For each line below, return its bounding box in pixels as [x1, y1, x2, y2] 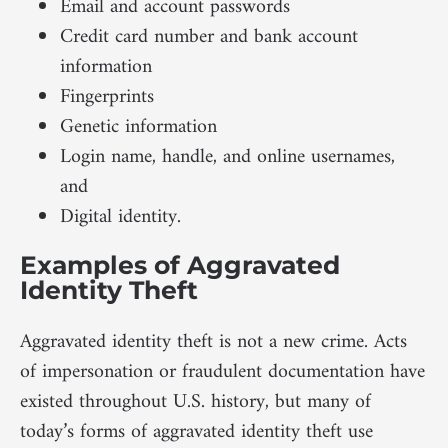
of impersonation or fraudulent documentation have [20, 354, 425, 390]
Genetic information [60, 109, 217, 145]
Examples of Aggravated [20, 249, 340, 280]
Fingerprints [60, 79, 154, 115]
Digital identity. [60, 199, 181, 235]
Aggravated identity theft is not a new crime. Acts [20, 324, 407, 360]
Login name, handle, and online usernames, [60, 139, 395, 175]
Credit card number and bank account [60, 19, 358, 55]
